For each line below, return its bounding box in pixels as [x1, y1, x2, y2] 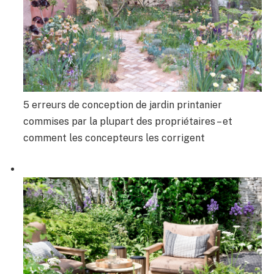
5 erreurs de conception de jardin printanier [23, 98, 222, 111]
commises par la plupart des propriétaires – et [23, 115, 232, 127]
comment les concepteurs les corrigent [23, 131, 205, 144]
